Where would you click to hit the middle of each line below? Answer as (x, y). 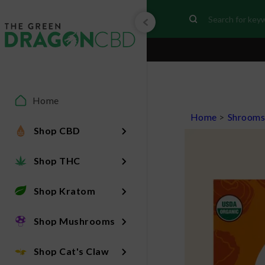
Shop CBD (57, 130)
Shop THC (57, 160)
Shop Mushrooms (74, 221)
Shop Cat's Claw (71, 251)
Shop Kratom (64, 190)
